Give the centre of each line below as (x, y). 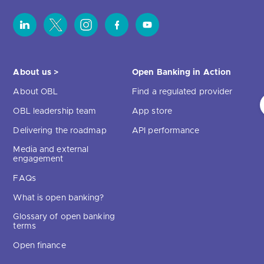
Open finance (39, 246)
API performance (166, 131)
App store (152, 112)
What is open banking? (59, 198)
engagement (38, 159)
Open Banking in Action (182, 73)
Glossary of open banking (64, 217)
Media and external (51, 150)
